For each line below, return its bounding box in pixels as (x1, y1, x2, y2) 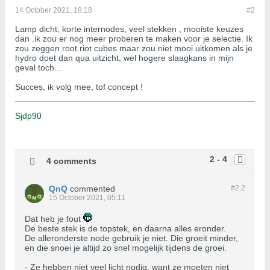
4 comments (46, 155, 96, 166)
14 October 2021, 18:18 (15, 6, 92, 15)
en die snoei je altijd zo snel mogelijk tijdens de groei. (25, 243, 227, 253)
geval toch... (15, 63, 61, 73)
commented (70, 184, 115, 194)
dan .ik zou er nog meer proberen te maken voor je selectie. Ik (15, 34, 253, 44)
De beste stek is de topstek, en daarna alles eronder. (25, 224, 226, 234)
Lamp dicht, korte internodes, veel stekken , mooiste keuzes (15, 24, 243, 34)
